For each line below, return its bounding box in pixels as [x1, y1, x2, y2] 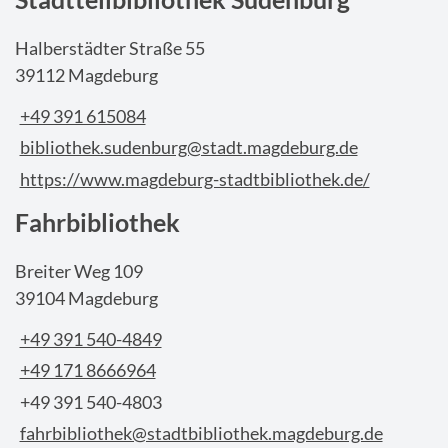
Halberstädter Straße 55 [15, 37, 205, 60]
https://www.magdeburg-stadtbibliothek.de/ [19, 167, 370, 190]
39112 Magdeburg [15, 64, 158, 87]
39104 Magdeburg [15, 287, 158, 310]
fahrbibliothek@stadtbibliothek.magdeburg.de [19, 422, 383, 445]
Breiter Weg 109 [15, 260, 143, 283]
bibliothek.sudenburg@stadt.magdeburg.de [19, 136, 358, 159]
